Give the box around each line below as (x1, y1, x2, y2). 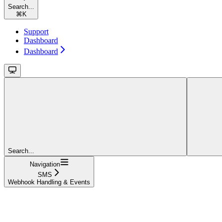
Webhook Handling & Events (8, 178, 90, 186)
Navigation (29, 160, 60, 168)
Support (24, 27, 49, 36)
